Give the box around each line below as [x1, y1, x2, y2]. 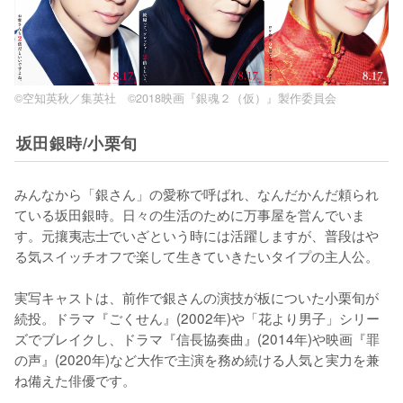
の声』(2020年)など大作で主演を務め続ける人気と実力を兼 [14, 348, 380, 369]
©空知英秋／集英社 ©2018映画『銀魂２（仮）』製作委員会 [14, 89, 336, 106]
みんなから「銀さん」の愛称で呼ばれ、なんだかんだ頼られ [14, 183, 379, 203]
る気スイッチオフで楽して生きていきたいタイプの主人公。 [14, 245, 379, 265]
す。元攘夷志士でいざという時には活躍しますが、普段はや [14, 224, 379, 245]
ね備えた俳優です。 [14, 369, 136, 390]
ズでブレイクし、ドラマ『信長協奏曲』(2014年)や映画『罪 [14, 327, 380, 348]
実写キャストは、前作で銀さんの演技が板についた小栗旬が [14, 286, 379, 307]
